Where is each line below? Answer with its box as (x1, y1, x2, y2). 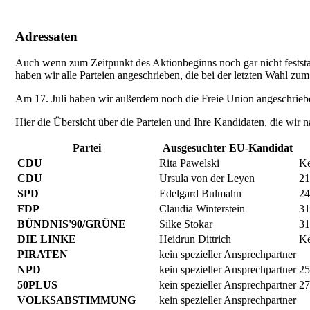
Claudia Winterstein (158, 203, 245, 215)
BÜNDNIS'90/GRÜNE (17, 218, 126, 230)
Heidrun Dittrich (158, 233, 231, 246)
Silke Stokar (158, 218, 212, 230)
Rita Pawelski (158, 157, 219, 170)
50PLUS (17, 279, 57, 291)
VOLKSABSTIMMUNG (17, 294, 136, 307)
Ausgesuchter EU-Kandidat (162, 142, 293, 154)
